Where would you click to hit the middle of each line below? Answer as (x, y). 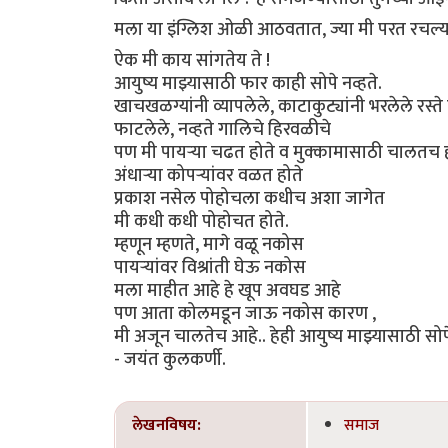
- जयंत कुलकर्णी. (170, 360)
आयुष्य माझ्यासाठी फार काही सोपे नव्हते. (250, 84)
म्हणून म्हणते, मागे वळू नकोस (209, 245)
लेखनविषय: (166, 425)
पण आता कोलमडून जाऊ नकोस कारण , (247, 314)
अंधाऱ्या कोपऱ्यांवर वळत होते (210, 176)
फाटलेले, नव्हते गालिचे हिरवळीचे (224, 130)
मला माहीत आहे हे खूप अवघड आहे (229, 291)
